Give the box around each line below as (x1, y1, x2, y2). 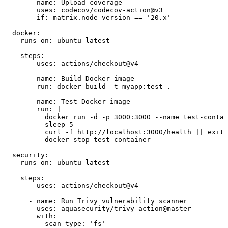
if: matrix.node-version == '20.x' (4, 13, 171, 21)
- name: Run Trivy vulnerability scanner (4, 196, 187, 205)
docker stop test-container (4, 135, 151, 144)
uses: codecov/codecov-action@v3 (4, 6, 163, 14)
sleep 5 (4, 120, 73, 128)
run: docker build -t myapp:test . (4, 82, 171, 90)
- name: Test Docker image (4, 97, 130, 105)
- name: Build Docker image (4, 74, 134, 82)
